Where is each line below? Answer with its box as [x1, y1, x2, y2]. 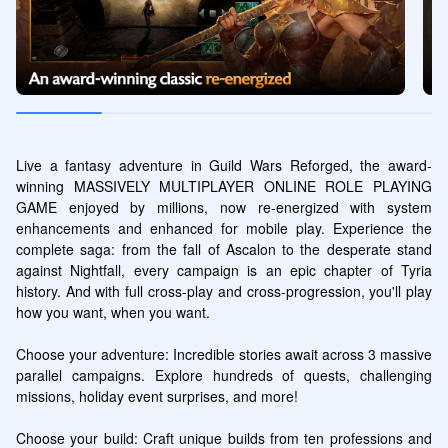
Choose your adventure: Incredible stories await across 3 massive [15, 343, 433, 364]
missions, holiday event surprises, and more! [15, 385, 298, 406]
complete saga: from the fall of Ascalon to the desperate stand [15, 238, 433, 259]
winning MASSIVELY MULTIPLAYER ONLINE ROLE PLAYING [15, 175, 433, 196]
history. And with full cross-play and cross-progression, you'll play [15, 280, 433, 301]
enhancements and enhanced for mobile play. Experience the [15, 217, 433, 238]
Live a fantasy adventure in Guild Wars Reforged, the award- [15, 154, 433, 175]
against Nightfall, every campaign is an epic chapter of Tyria [15, 259, 433, 280]
